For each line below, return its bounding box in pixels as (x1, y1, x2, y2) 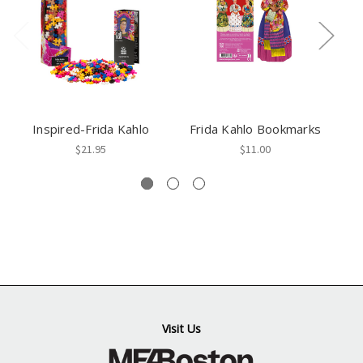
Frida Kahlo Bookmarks (189, 121, 322, 138)
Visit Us (161, 321, 202, 337)
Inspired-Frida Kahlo (32, 121, 149, 138)
